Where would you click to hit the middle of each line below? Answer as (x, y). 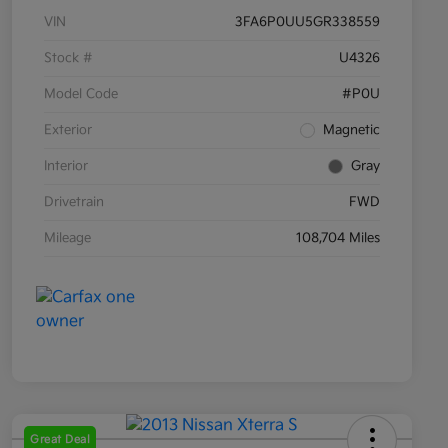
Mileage (67, 238)
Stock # (68, 58)
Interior (66, 166)
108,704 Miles (338, 238)
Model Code (81, 94)
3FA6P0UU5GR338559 (307, 22)
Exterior (68, 130)
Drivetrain (74, 202)
